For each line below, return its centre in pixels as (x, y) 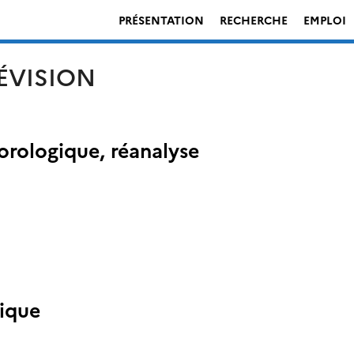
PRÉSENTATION (161, 19)
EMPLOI (325, 19)
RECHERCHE (254, 19)
